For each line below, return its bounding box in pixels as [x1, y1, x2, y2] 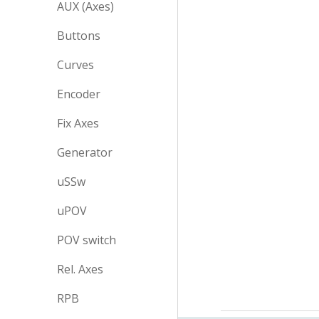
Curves [57, 57, 94, 73]
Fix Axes [57, 115, 99, 131]
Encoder [57, 86, 100, 102]
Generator [57, 145, 113, 160]
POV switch [57, 232, 116, 248]
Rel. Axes [57, 261, 103, 277]
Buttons [57, 28, 100, 43]
